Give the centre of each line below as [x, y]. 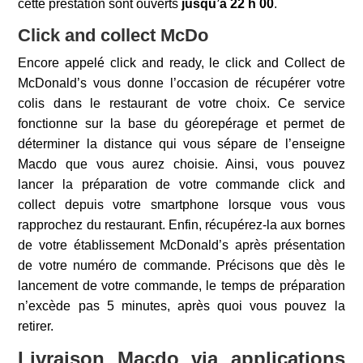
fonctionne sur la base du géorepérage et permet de [181, 124]
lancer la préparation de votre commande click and [181, 184]
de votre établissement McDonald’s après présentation [181, 245]
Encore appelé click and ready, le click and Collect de [181, 63]
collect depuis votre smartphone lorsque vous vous [181, 205]
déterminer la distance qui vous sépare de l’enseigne [181, 144]
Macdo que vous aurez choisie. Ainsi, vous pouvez [181, 164]
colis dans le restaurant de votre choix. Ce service [181, 103]
